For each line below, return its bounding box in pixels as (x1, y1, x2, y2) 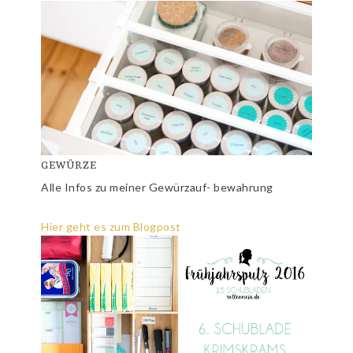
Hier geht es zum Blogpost (41, 220, 181, 234)
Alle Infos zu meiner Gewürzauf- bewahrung (41, 180, 273, 195)
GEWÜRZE (41, 159, 98, 172)
